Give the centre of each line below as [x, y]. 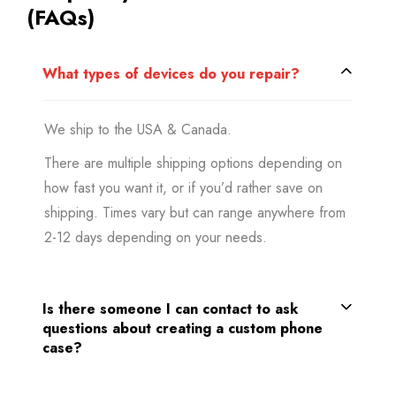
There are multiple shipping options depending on [193, 163]
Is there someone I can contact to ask [170, 308]
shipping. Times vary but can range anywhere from [195, 212]
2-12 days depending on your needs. [156, 237]
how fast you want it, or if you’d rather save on [183, 187]
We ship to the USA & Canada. [138, 129]
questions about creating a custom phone [183, 328]
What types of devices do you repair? [171, 73]
